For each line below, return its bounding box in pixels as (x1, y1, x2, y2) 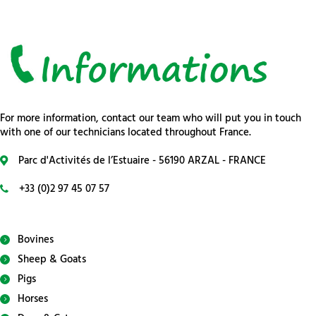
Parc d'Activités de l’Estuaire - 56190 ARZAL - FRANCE (18, 152, 266, 170)
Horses (18, 290, 48, 308)
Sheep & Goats (18, 250, 86, 268)
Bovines (18, 231, 54, 248)
